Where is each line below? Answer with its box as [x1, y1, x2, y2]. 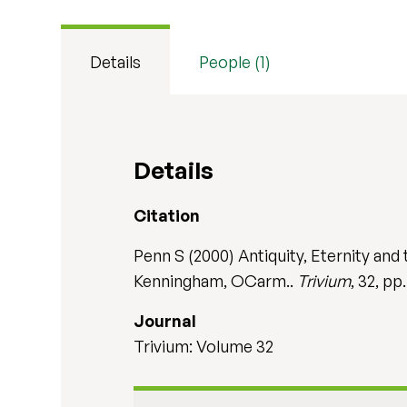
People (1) [199, 52, 272, 72]
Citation [134, 205, 201, 225]
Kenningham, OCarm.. [134, 271, 298, 291]
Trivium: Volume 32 [134, 336, 274, 356]
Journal [134, 311, 197, 331]
